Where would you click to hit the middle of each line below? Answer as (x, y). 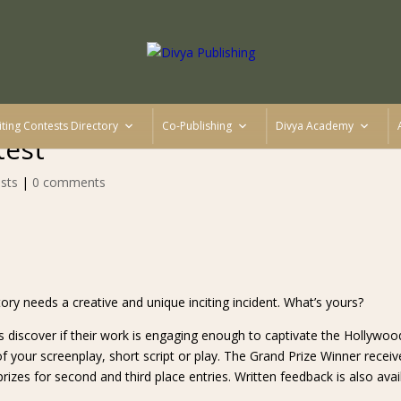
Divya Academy (314, 126)
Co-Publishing (196, 126)
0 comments (68, 182)
